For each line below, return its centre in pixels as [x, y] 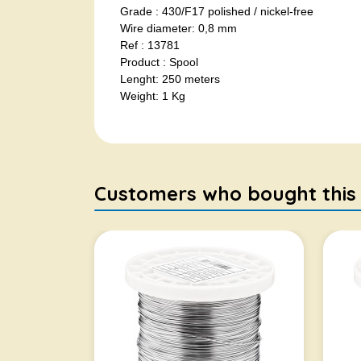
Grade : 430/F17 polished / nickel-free [217, 11]
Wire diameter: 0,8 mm [178, 28]
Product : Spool [159, 62]
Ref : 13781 [150, 45]
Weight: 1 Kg [153, 96]
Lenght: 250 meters [170, 79]
